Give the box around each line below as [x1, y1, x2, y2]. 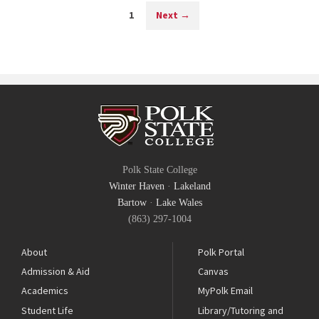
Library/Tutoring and [198, 303, 284, 317]
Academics [21, 284, 68, 298]
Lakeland [173, 181, 211, 192]
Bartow [117, 197, 147, 209]
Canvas [198, 264, 229, 278]
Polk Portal [198, 245, 245, 258]
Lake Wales [155, 197, 202, 209]
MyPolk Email [198, 284, 253, 298]
